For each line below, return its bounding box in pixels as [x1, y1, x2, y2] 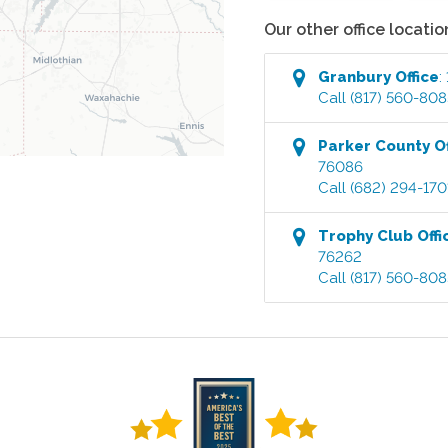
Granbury [318, 67, 392, 86]
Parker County [318, 136, 431, 155]
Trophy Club [318, 226, 414, 245]
